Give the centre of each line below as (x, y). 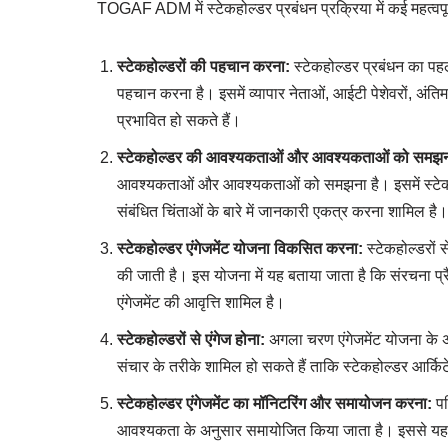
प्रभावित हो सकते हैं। (179, 120)
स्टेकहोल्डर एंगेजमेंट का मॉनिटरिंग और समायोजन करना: (274, 403)
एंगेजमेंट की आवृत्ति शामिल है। (201, 302)
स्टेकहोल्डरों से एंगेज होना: (191, 339)
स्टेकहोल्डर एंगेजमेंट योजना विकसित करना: (240, 248)
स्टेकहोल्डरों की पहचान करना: (203, 66)
